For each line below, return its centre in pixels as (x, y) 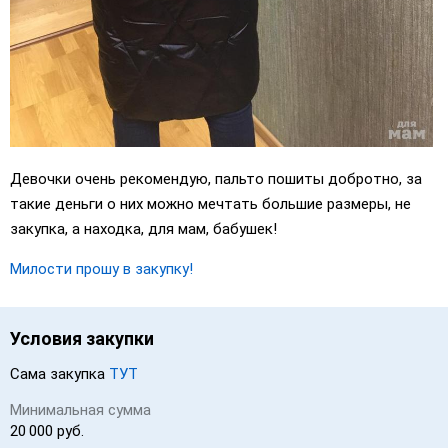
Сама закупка (57, 373)
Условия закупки (82, 338)
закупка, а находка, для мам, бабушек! (143, 228)
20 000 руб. (47, 430)
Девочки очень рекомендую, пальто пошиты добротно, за (216, 178)
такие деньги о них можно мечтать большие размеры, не (210, 203)
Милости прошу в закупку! (101, 268)
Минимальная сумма (80, 409)
